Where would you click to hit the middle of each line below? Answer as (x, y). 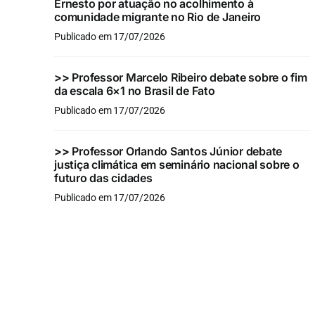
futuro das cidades (103, 178)
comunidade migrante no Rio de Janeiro (157, 17)
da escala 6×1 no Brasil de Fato (134, 90)
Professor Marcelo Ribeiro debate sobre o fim (189, 77)
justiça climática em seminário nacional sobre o (176, 164)
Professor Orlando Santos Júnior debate (177, 151)
